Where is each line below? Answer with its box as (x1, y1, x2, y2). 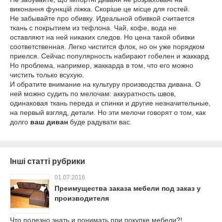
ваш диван (30, 118, 68, 126)
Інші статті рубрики (10, 157, 85, 166)
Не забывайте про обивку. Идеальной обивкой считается (10, 14, 195, 22)
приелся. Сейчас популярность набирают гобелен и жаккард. (10, 52, 211, 60)
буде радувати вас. (68, 118, 132, 126)
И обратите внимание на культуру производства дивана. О (10, 80, 201, 88)
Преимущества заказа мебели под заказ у (55, 184, 201, 192)
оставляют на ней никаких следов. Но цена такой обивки (10, 33, 195, 41)
